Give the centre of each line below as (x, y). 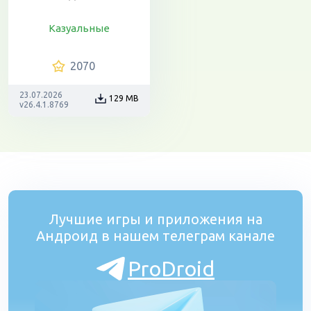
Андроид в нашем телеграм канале (155, 236)
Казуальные (79, 28)
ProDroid (171, 269)
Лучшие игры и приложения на (155, 219)
